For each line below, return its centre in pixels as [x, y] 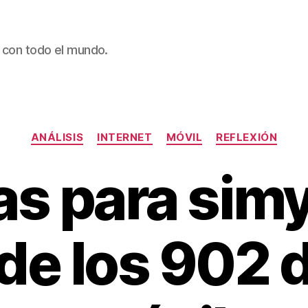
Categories [184, 131]
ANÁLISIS [57, 137]
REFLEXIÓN [247, 137]
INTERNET [125, 137]
